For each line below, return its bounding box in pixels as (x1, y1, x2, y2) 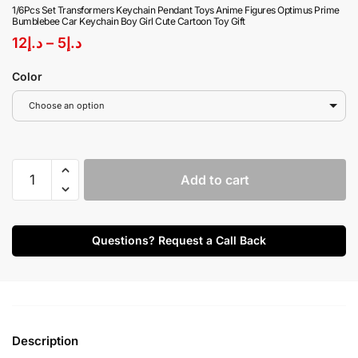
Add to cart (181, 172, 249, 189)
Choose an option (29, 100, 105, 112)
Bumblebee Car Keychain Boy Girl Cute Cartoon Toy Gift (12, 15, 245, 28)
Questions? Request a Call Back (92, 233, 266, 248)
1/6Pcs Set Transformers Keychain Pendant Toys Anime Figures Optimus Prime (12, 4, 340, 17)
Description (12, 332, 78, 348)
